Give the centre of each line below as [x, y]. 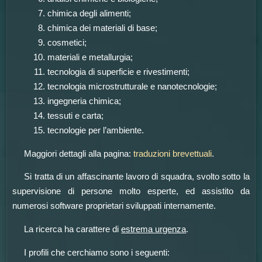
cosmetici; [67, 43]
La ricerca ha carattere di [73, 230]
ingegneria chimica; [85, 101]
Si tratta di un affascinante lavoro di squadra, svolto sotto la [137, 177]
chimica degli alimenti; [89, 14]
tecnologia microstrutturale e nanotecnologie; [132, 87]
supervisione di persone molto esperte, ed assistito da [131, 192]
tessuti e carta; [76, 116]
